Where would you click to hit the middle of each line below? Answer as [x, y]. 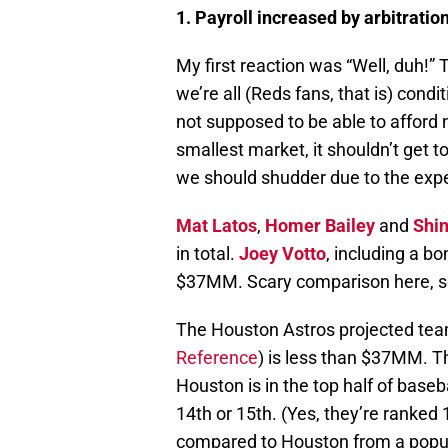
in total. [207, 254]
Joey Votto [282, 254]
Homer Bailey [320, 226]
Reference [217, 358]
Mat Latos [216, 226]
